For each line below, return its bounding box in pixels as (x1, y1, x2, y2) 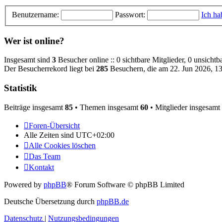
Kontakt (29, 163, 54, 171)
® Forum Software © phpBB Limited (66, 180, 184, 189)
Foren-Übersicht (29, 121, 80, 130)
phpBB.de (97, 197, 129, 206)
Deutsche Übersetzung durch (4, 197, 97, 206)
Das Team (29, 152, 60, 161)
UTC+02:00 (76, 130, 114, 139)
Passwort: (115, 10, 145, 19)
